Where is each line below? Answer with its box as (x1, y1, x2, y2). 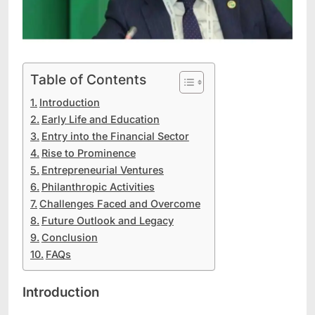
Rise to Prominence (41, 147, 136, 160)
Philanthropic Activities (41, 181, 155, 193)
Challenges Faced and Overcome (39, 198, 200, 210)
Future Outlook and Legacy (41, 214, 174, 227)
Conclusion (41, 231, 98, 244)
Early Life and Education (41, 113, 160, 126)
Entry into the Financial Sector (41, 130, 189, 143)
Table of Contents (30, 71, 146, 89)
